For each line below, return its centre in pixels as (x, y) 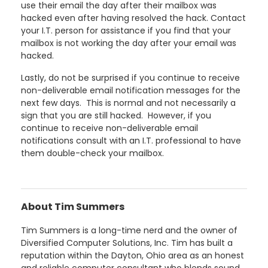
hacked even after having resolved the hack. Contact (133, 18)
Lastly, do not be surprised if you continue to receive (130, 77)
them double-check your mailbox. (92, 153)
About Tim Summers (73, 206)
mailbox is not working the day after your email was (129, 43)
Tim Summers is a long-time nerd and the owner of (129, 230)
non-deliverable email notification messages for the (131, 90)
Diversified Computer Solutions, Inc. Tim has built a (127, 243)
